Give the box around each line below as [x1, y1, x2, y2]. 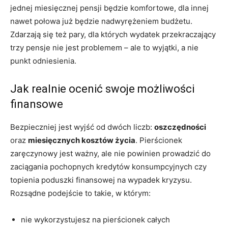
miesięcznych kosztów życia [28, 135, 135, 146]
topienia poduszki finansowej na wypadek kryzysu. [10, 175, 192, 185]
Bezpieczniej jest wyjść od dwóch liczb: [10, 122, 154, 132]
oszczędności [154, 122, 206, 132]
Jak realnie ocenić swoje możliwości [10, 82, 194, 96]
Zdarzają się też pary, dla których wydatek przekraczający [10, 30, 216, 40]
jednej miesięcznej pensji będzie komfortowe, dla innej [10, 3, 209, 13]
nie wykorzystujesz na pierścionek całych [21, 215, 170, 225]
